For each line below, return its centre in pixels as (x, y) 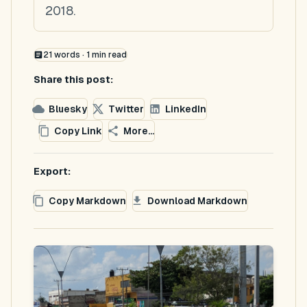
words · (69, 55)
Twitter (126, 109)
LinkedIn (186, 109)
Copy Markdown (87, 200)
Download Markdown (197, 200)
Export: (52, 171)
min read (108, 55)
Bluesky (68, 109)
